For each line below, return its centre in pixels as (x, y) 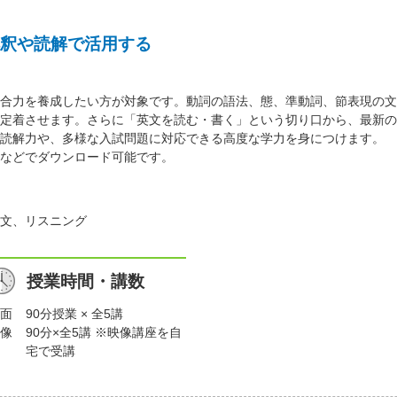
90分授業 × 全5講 (74, 314)
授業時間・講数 (86, 282)
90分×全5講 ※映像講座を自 (104, 333)
